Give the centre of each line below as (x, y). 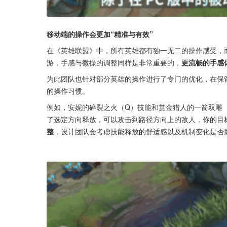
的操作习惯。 (68, 90)
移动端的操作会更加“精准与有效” (100, 34)
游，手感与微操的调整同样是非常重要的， (114, 62)
